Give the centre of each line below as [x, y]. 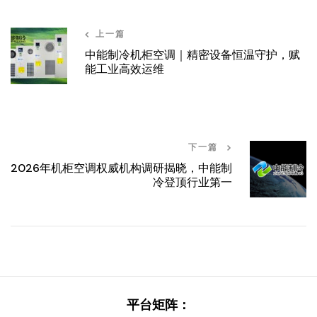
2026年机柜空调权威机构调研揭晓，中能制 [121, 168]
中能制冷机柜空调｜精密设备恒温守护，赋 [192, 55]
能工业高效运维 [125, 69]
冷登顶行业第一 [192, 183]
